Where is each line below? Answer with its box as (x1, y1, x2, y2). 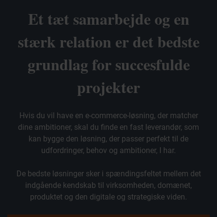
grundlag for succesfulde (27, 53, 190, 76)
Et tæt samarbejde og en (28, 7, 189, 31)
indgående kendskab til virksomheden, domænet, (25, 181, 192, 190)
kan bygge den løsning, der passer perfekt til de (29, 134, 188, 144)
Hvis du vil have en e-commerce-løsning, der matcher (19, 111, 198, 121)
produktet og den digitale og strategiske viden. (30, 192, 187, 202)
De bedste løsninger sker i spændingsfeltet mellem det (16, 169, 201, 179)
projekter (77, 76, 140, 99)
